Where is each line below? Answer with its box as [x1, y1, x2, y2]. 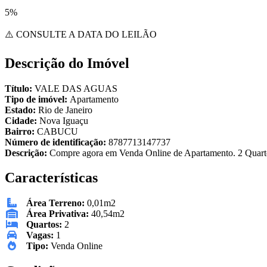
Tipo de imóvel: [5, 94, 70, 104]
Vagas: [26, 230, 54, 241]
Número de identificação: [5, 136, 108, 147]
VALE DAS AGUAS [35, 83, 117, 94]
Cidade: [5, 115, 39, 126]
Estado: [5, 104, 38, 115]
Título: [5, 83, 35, 94]
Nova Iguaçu [39, 115, 88, 126]
